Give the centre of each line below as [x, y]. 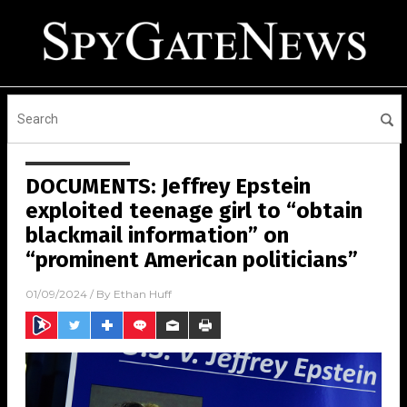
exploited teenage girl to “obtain [194, 211]
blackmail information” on [157, 235]
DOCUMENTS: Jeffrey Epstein [168, 186]
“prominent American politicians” [192, 260]
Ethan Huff [143, 294]
